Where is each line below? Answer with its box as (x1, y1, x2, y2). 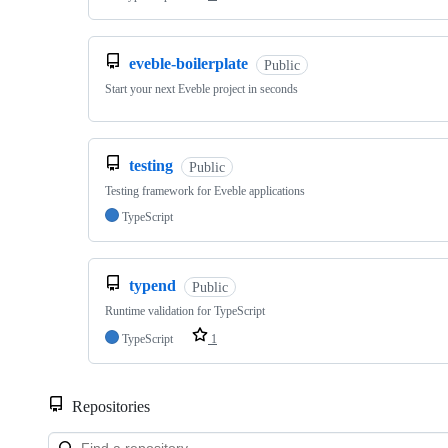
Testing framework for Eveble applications (105, 184, 305, 199)
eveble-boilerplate (129, 55, 248, 73)
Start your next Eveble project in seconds (105, 82, 298, 97)
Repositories (68, 398, 150, 416)
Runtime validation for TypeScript (105, 304, 265, 319)
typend (129, 277, 176, 295)
